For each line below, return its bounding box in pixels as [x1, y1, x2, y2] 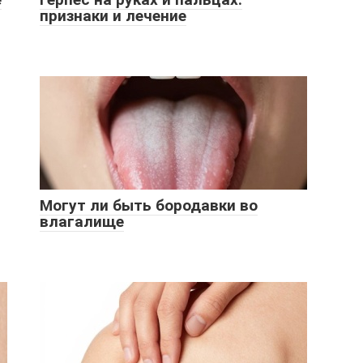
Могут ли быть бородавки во [40, 196, 258, 215]
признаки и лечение [40, 6, 186, 25]
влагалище [40, 212, 124, 231]
